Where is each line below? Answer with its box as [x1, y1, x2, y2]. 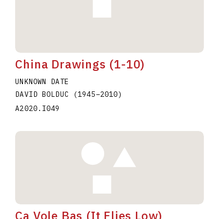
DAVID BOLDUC [15, 90, 73, 99]
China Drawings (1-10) [15, 56, 145, 72]
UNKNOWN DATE [15, 77, 69, 87]
